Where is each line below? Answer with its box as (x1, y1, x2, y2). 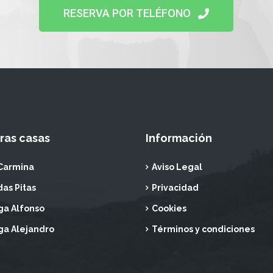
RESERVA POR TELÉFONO (63, 7, 191, 19)
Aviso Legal (152, 162, 202, 172)
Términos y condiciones (152, 224, 255, 234)
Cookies (152, 204, 186, 213)
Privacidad (152, 183, 199, 193)
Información (146, 132, 212, 144)
